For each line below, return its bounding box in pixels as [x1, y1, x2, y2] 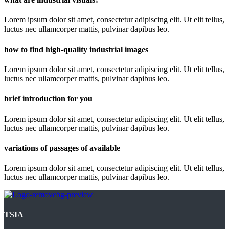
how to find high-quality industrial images [4, 44, 148, 54]
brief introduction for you [4, 94, 93, 103]
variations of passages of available [4, 143, 120, 152]
